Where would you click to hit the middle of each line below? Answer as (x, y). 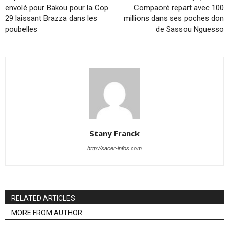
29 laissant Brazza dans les (51, 18)
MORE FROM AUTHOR (47, 213)
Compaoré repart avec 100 (179, 8)
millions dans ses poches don (174, 18)
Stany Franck (114, 133)
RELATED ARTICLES (43, 198)
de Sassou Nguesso (190, 29)
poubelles (21, 29)
